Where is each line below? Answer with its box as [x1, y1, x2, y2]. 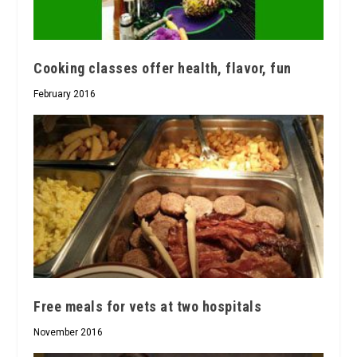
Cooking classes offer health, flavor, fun [33, 60, 292, 77]
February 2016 [33, 88, 96, 100]
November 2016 [33, 326, 104, 338]
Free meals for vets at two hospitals [33, 297, 262, 315]
